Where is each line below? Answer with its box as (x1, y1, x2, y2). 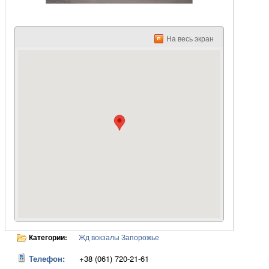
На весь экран (166, 35, 214, 43)
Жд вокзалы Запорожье (79, 234, 159, 242)
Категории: (29, 232, 67, 243)
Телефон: (29, 253, 65, 264)
